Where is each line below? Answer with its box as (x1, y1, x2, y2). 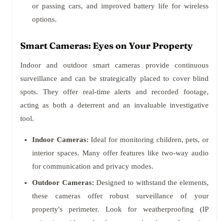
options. (32, 15, 57, 23)
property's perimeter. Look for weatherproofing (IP (32, 205, 209, 213)
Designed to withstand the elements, (94, 179, 209, 186)
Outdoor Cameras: (32, 179, 94, 186)
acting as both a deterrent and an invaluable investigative (20, 101, 209, 109)
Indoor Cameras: (32, 136, 89, 144)
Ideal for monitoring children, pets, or (88, 136, 209, 144)
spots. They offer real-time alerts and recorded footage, (20, 88, 209, 96)
